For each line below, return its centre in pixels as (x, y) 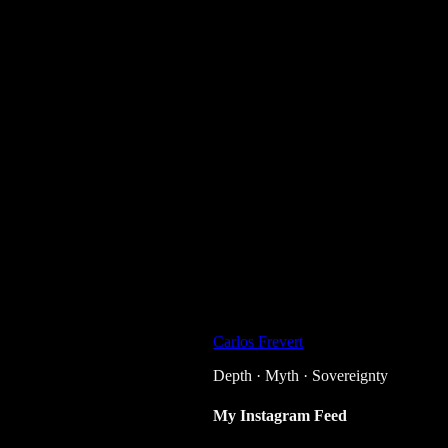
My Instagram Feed (280, 415)
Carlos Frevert (258, 342)
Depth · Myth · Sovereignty (300, 376)
